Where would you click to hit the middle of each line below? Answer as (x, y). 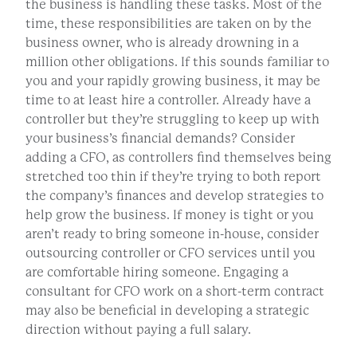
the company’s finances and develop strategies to (175, 196)
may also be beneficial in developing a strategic (167, 311)
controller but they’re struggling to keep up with (173, 120)
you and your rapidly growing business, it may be (173, 81)
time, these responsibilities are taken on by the (169, 24)
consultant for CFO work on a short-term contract (175, 292)
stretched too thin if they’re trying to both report (173, 177)
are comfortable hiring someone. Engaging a (157, 273)
